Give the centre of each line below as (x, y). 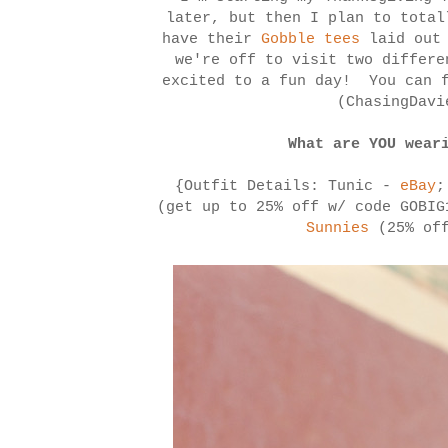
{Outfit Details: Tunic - (287, 187)
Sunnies (337, 229)
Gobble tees (310, 40)
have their (211, 40)
